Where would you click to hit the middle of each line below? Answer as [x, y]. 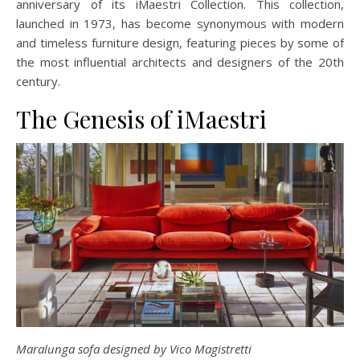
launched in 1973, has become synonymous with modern [180, 23]
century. [38, 81]
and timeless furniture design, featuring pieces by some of [180, 42]
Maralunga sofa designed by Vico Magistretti [134, 349]
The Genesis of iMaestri [141, 119]
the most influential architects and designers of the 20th [180, 61]
